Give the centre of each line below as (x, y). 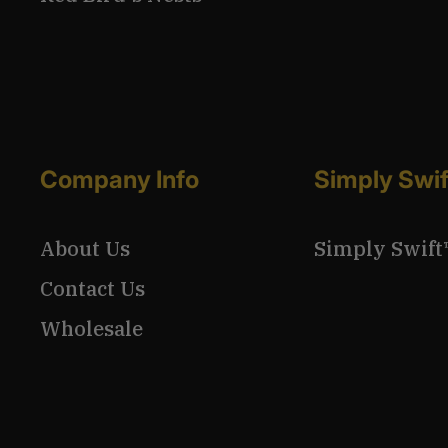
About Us (85, 249)
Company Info (119, 180)
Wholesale (91, 329)
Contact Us (92, 289)
